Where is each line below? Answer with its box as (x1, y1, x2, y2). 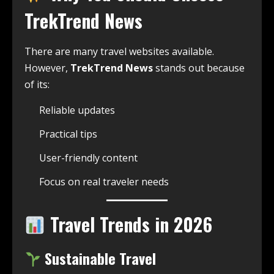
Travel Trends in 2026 (45, 210, 213, 239)
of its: (24, 78, 50, 92)
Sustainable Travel (41, 247, 157, 270)
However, (24, 61, 70, 75)
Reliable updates (39, 103, 115, 117)
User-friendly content (39, 151, 138, 165)
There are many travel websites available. (24, 45, 214, 59)
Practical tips (39, 127, 97, 141)
